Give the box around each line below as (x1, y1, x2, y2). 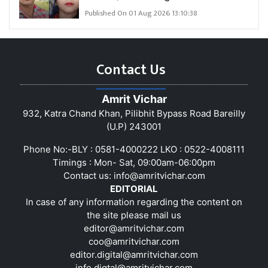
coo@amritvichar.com (89, 235, 179, 247)
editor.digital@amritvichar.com (70, 248, 198, 260)
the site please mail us (87, 209, 181, 221)
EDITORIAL (110, 182, 158, 194)
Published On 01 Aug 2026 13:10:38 (85, 7, 197, 20)
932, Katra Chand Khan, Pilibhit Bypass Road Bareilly (23, 107, 245, 119)
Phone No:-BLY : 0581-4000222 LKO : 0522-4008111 (23, 143, 245, 155)
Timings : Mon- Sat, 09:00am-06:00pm (53, 156, 215, 168)
